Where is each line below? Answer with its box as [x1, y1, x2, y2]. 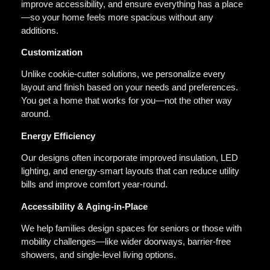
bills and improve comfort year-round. [21, 179, 168, 190]
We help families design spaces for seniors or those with [21, 222, 242, 233]
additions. [21, 25, 58, 36]
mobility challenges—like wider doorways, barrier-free [21, 236, 231, 246]
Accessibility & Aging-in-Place [21, 201, 148, 212]
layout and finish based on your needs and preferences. [21, 82, 238, 93]
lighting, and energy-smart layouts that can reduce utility [21, 166, 239, 177]
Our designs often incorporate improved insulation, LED [21, 152, 238, 163]
